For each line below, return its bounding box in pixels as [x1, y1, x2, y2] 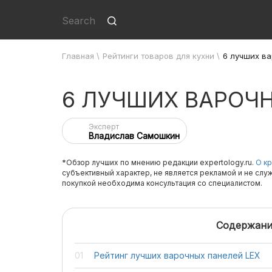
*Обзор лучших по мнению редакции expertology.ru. [62, 158, 256, 167]
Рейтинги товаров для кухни [103, 51, 214, 61]
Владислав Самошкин [89, 131, 180, 141]
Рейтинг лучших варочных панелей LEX [94, 250, 260, 260]
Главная [62, 51, 94, 61]
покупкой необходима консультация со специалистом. [62, 178, 262, 188]
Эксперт [89, 122, 119, 131]
